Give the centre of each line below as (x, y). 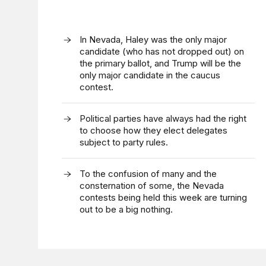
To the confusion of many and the (148, 174)
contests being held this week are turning (163, 197)
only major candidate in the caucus (150, 75)
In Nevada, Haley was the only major (153, 39)
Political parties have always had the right (163, 118)
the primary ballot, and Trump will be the (160, 63)
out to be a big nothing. (126, 209)
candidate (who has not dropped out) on (161, 51)
